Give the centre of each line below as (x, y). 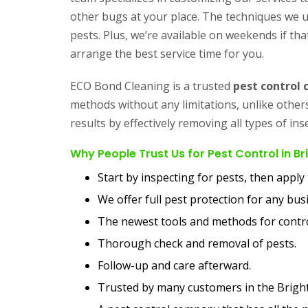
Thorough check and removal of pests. (197, 243)
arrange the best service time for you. (167, 54)
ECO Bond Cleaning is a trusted (152, 86)
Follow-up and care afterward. (174, 265)
